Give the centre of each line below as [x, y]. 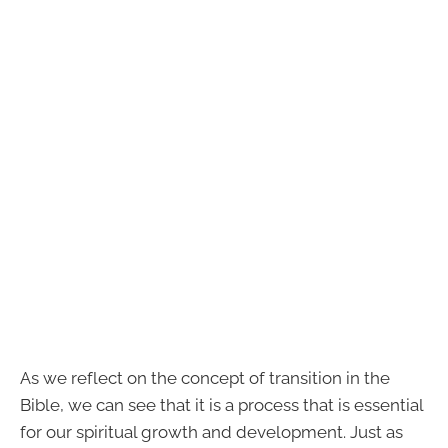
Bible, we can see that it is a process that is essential [221, 405]
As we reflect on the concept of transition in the [205, 378]
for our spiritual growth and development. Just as [211, 432]
